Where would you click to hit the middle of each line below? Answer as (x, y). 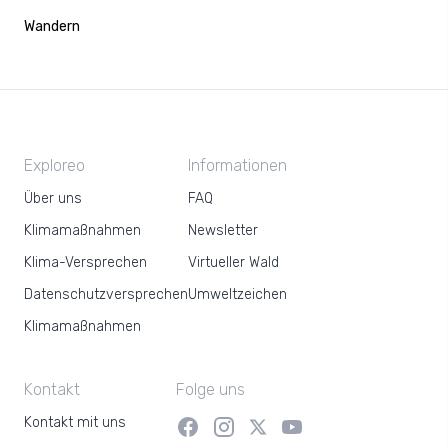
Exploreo (54, 165)
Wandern (52, 26)
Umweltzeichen (237, 294)
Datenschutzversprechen (106, 294)
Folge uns (210, 389)
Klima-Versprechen (85, 262)
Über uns (53, 198)
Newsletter (223, 230)
